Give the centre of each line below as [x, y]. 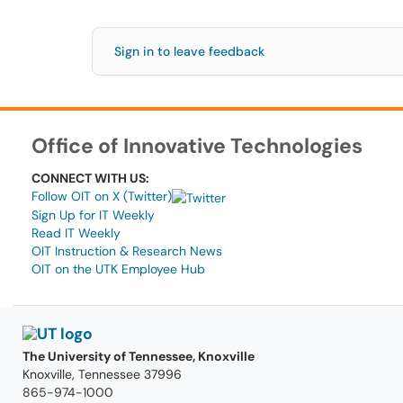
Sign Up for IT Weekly [93, 215]
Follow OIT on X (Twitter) [102, 197]
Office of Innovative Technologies [197, 146]
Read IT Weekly [76, 233]
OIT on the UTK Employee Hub [118, 269]
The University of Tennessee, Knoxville [139, 356]
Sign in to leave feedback [189, 51]
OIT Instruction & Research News [127, 251]
